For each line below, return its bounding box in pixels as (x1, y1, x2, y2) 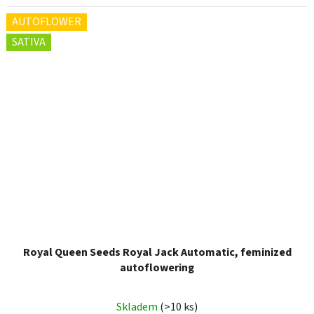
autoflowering (120, 260, 194, 276)
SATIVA (12, 34, 46, 50)
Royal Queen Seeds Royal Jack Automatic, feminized (22, 245, 292, 261)
